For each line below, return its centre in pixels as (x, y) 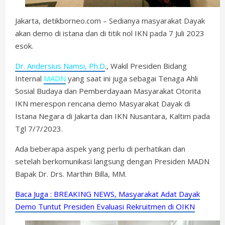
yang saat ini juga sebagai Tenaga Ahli (132, 78)
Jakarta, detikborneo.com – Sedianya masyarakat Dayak (110, 21)
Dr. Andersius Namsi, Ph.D (60, 66)
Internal (29, 78)
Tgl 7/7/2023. (39, 129)
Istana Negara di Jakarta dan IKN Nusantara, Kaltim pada (113, 116)
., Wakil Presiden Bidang (146, 66)
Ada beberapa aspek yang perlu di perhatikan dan (100, 149)
